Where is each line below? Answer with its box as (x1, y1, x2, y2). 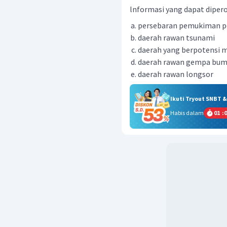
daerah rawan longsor (138, 69, 213, 79)
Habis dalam (170, 109, 204, 117)
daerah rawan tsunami (138, 32, 215, 43)
